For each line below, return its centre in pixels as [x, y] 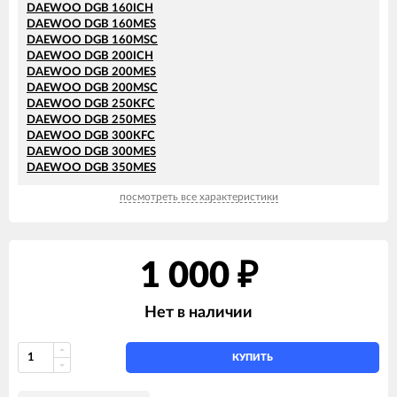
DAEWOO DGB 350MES [91, 167]
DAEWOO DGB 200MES [91, 72]
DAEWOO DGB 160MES [91, 24]
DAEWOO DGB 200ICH [90, 56]
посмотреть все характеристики [198, 196]
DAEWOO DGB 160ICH [90, 8]
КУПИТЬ [253, 357]
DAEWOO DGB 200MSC [92, 88]
